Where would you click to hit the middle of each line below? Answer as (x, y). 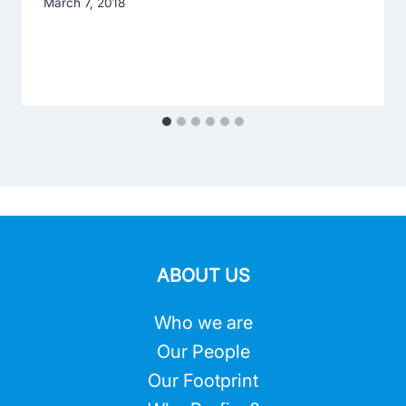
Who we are (203, 323)
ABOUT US (203, 276)
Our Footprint (203, 381)
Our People (203, 352)
